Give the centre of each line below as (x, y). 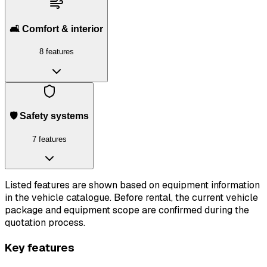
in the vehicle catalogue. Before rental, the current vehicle (131, 198)
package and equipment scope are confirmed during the (127, 210)
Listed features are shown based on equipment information (132, 185)
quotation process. (45, 223)
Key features (40, 247)
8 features (56, 52)
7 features (49, 139)
